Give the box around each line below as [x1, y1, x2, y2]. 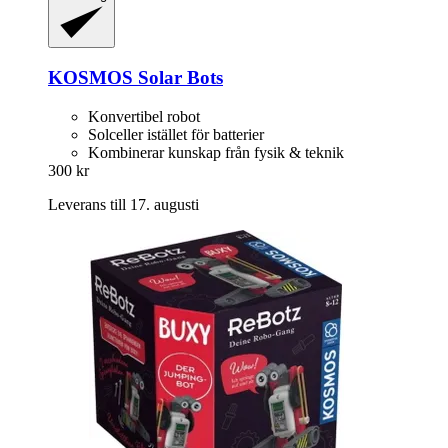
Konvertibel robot [88, 107, 200, 125]
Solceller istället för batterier [88, 125, 264, 143]
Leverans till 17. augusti [48, 195, 199, 213]
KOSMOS [48, 66, 133, 88]
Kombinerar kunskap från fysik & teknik [88, 143, 344, 161]
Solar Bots [133, 66, 223, 88]
